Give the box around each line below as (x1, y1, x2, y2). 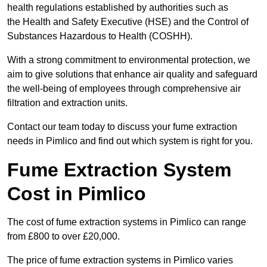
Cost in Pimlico (7, 183, 146, 205)
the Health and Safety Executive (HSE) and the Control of (7, 17, 249, 27)
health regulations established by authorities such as (7, 2, 228, 13)
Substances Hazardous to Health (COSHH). (7, 31, 193, 42)
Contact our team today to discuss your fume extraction (7, 122, 237, 132)
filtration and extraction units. (7, 98, 128, 108)
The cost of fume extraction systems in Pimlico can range (7, 217, 246, 228)
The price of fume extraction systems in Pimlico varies (7, 255, 233, 266)
